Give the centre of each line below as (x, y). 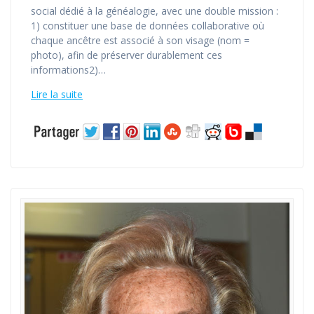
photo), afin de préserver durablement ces (127, 55)
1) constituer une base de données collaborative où (148, 25)
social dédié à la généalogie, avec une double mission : (155, 11)
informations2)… (68, 69)
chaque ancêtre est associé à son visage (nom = (140, 40)
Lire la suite (57, 94)
